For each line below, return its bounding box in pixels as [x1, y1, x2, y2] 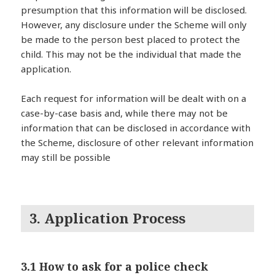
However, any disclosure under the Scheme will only [21, 18, 247, 31]
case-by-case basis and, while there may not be [21, 106, 228, 119]
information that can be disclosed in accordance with [21, 121, 251, 134]
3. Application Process [26, 209, 186, 228]
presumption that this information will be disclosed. [21, 3, 247, 16]
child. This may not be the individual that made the [21, 47, 242, 60]
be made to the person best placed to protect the [21, 33, 241, 45]
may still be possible [21, 150, 111, 163]
